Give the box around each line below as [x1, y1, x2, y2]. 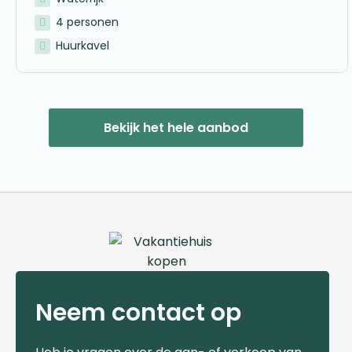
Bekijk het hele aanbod [104, 118, 248, 137]
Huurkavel [55, 37, 109, 53]
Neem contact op [35, 295, 241, 329]
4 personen [55, 13, 119, 30]
